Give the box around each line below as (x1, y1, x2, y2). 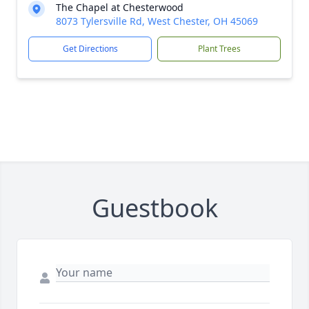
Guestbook (91, 191, 218, 225)
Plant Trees (197, 43, 241, 54)
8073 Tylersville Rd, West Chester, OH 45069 (56, 14, 258, 28)
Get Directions (62, 43, 118, 54)
